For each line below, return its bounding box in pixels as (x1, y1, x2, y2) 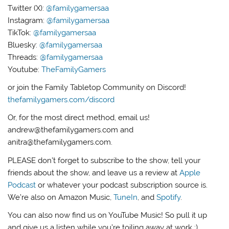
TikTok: (8, 28, 34, 37)
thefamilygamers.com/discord (8, 95, 115, 105)
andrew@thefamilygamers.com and (8, 125, 134, 135)
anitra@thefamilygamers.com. (8, 138, 113, 147)
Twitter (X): (8, 3, 47, 13)
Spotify (156, 192, 181, 202)
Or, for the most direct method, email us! (8, 113, 150, 123)
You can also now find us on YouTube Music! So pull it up (8, 211, 208, 220)
